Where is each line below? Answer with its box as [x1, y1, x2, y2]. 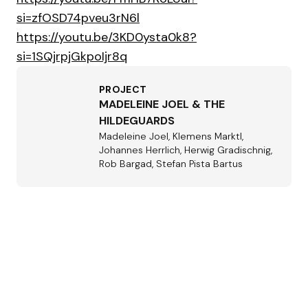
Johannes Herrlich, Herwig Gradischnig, [99, 144, 272, 156]
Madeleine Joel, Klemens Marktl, [99, 130, 243, 142]
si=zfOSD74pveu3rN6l [16, 10, 140, 26]
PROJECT [99, 83, 147, 96]
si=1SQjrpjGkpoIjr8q [16, 48, 127, 65]
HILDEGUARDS [99, 113, 175, 128]
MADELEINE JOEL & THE [99, 97, 225, 111]
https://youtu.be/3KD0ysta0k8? [16, 29, 197, 45]
